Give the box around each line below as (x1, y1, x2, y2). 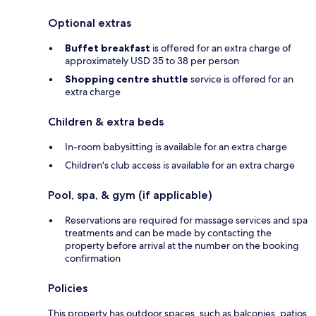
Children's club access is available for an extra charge (65, 158, 295, 171)
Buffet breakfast (65, 41, 150, 54)
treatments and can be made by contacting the (65, 226, 272, 239)
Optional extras (48, 16, 131, 30)
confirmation (65, 251, 121, 265)
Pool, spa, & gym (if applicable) (48, 188, 212, 202)
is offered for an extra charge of (150, 41, 291, 54)
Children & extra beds (48, 114, 164, 128)
